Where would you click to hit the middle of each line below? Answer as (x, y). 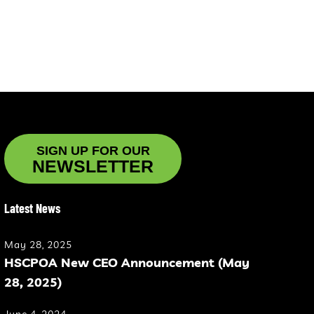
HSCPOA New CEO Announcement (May (127, 262)
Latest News (32, 208)
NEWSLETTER (93, 166)
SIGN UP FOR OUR (93, 151)
